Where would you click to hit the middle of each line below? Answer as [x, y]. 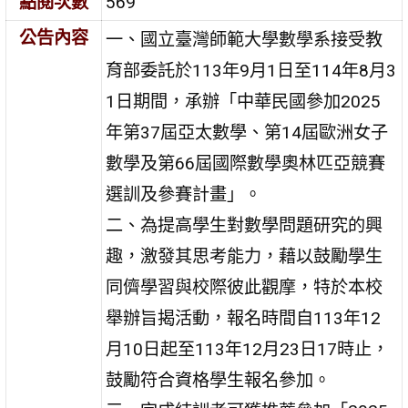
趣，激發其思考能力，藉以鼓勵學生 [245, 256]
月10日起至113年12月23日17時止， [248, 349]
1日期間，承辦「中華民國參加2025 [244, 101]
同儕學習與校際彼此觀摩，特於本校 [245, 287]
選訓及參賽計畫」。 [184, 194]
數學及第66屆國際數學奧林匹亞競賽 [246, 163]
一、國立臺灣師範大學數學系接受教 [245, 39]
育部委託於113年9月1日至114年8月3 [251, 70]
